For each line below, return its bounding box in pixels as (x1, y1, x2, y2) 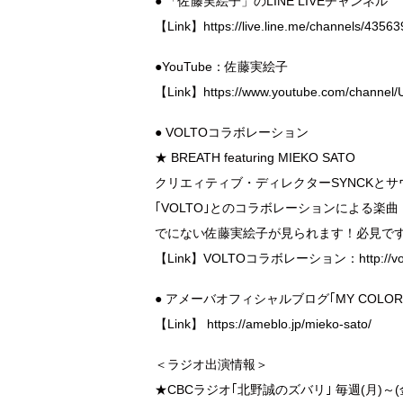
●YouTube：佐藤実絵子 (155, 59, 288, 75)
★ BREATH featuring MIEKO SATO (155, 150, 355, 166)
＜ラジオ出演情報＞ (155, 356, 268, 372)
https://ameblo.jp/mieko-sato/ (207, 316, 372, 331)
